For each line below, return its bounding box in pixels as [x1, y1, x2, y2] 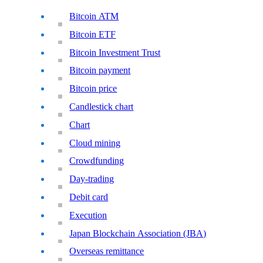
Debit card [69, 192, 109, 202]
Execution [69, 210, 107, 220]
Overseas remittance [69, 246, 144, 257]
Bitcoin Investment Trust [69, 47, 161, 58]
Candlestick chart [69, 102, 134, 112]
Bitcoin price [69, 83, 117, 94]
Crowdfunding [69, 156, 124, 166]
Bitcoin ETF [69, 29, 116, 39]
